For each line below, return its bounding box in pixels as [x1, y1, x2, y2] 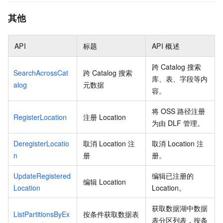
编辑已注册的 [152, 171, 194, 181]
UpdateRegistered [13, 171, 71, 181]
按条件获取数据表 [83, 209, 139, 220]
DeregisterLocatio [13, 138, 69, 149]
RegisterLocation [13, 112, 67, 122]
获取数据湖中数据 [152, 203, 208, 214]
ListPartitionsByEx [13, 209, 70, 220]
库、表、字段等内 [152, 74, 208, 84]
